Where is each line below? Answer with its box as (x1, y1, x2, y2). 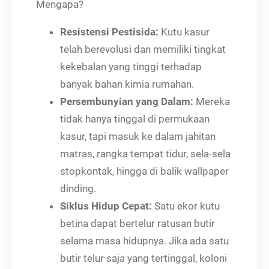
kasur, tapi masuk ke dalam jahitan (60, 130, 216, 142)
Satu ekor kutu (152, 199, 220, 212)
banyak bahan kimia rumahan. (60, 77, 194, 90)
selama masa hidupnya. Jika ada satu (60, 234, 229, 247)
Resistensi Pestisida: (60, 25, 159, 38)
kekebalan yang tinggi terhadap (60, 60, 202, 73)
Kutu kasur (159, 25, 210, 38)
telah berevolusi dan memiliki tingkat (60, 43, 226, 55)
